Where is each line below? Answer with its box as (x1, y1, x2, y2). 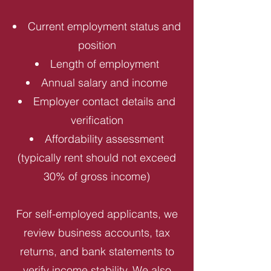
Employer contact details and (33, 94, 175, 108)
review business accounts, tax (24, 226, 170, 240)
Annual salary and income (41, 76, 168, 90)
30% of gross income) (44, 169, 150, 183)
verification (70, 113, 123, 127)
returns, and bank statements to (19, 244, 174, 258)
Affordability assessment (45, 132, 164, 146)
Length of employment (50, 57, 159, 71)
